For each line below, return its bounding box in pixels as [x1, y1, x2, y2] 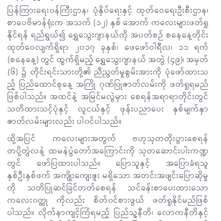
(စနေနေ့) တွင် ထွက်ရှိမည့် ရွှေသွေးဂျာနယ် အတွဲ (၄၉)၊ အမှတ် [7, 53, 209, 67]
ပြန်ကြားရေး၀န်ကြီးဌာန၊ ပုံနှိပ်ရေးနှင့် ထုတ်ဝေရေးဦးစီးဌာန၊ [7, 4, 209, 17]
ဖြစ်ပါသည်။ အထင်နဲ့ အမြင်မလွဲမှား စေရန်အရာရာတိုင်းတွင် [7, 90, 209, 104]
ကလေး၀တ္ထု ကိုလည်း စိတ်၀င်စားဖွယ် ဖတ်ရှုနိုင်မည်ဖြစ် [7, 194, 209, 207]
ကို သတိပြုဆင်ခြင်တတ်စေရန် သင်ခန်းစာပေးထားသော [7, 182, 209, 195]
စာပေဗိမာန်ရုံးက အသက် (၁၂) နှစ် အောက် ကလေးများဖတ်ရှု [7, 16, 209, 30]
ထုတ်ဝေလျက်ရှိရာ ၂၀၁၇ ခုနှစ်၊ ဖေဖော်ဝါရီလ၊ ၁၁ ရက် [7, 41, 209, 54]
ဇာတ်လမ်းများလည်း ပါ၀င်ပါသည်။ [7, 115, 122, 128]
